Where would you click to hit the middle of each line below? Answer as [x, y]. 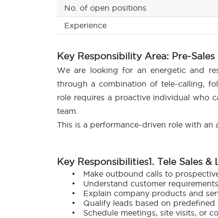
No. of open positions [105, 8]
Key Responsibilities [103, 162]
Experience [85, 26]
